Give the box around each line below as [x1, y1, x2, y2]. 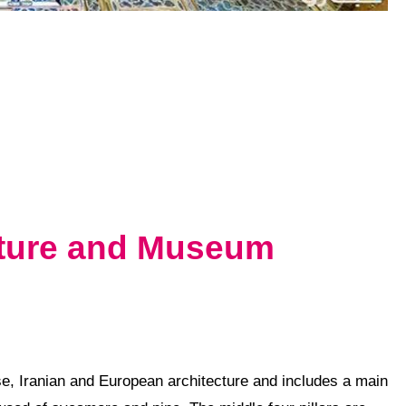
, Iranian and [10, 372, 99, 390]
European [99, 372, 163, 390]
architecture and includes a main [163, 372, 388, 390]
